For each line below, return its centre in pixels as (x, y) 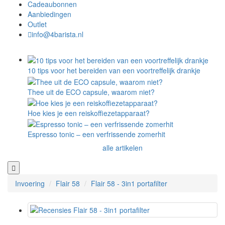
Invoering (30, 184)
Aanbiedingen (49, 14)
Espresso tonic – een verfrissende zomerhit (96, 134)
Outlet (37, 24)
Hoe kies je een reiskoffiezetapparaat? (89, 113)
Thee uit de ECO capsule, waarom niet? (91, 92)
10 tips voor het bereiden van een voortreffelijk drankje (114, 71)
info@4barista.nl (58, 34)
